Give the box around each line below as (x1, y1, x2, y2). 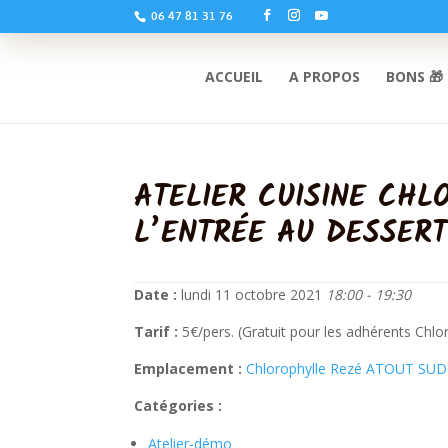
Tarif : (134, 322, 179, 341)
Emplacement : (134, 359, 243, 378)
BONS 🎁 (386, 67, 444, 86)
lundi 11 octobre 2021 (177, 285, 327, 304)
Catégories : (134, 396, 223, 415)
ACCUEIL (205, 67, 264, 86)
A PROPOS (289, 67, 361, 86)
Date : (134, 285, 178, 304)
